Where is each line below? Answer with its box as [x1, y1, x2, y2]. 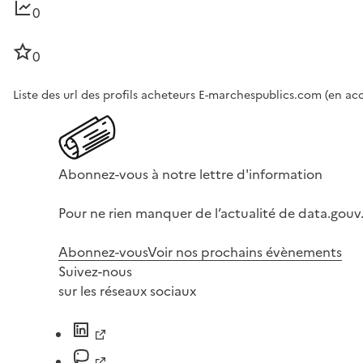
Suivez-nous [58, 261, 132, 281]
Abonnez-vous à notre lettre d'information [58, 164, 322, 184]
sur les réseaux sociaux [58, 280, 196, 301]
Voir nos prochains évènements [147, 241, 342, 262]
